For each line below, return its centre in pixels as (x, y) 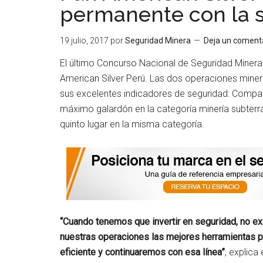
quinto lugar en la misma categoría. (132, 124)
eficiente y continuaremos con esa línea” (142, 252)
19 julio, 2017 (84, 41)
